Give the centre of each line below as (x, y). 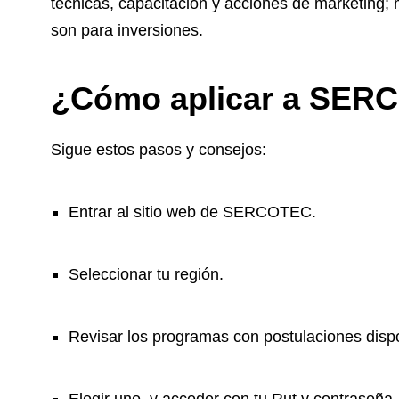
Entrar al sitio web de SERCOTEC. (192, 212)
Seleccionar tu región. (146, 275)
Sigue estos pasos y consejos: (159, 150)
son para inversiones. (127, 31)
